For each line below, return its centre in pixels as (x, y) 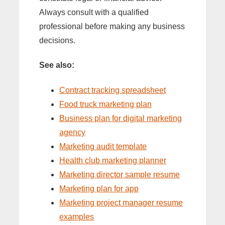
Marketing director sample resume (120, 174)
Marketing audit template (103, 146)
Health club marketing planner (113, 160)
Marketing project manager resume (121, 202)
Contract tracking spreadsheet (113, 90)
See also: (57, 65)
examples (77, 216)
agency (72, 132)
